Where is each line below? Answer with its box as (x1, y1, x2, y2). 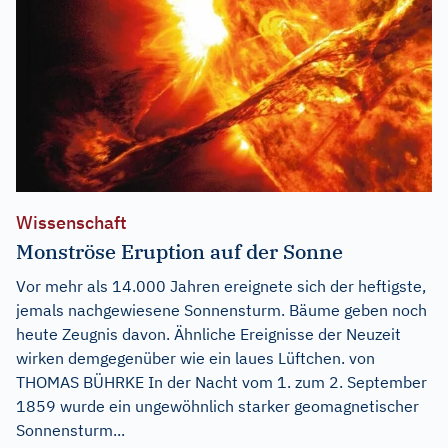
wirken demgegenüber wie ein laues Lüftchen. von (16, 347, 375, 368)
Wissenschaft (16, 210, 127, 234)
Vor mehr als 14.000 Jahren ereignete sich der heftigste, (16, 275, 426, 296)
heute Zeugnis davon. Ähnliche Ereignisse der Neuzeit (16, 323, 401, 344)
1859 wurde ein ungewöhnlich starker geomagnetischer (16, 395, 419, 416)
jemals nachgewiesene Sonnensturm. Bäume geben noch (16, 299, 427, 320)
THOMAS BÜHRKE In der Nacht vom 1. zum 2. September (16, 371, 427, 392)
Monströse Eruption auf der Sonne (16, 237, 343, 265)
